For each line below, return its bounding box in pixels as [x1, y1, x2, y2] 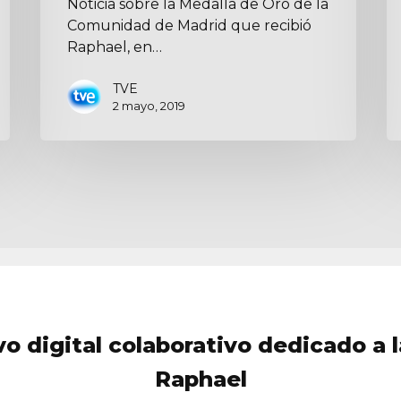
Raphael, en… [67, 38, 163, 55]
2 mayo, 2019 [113, 98, 186, 113]
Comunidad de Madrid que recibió [67, 16, 312, 34]
